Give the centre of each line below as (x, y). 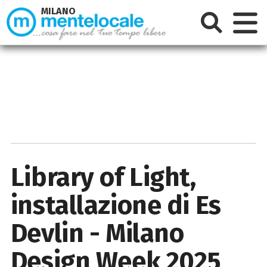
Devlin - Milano (97, 233)
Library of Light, (103, 177)
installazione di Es (116, 205)
